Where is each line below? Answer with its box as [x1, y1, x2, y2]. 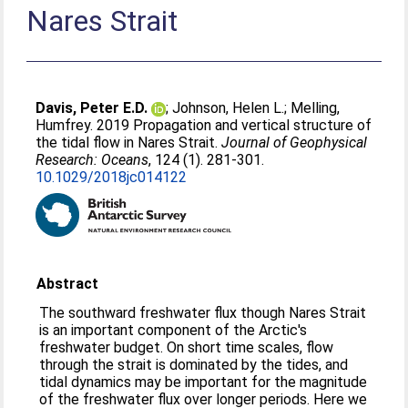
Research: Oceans [36, 151, 149, 168]
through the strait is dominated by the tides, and [39, 356, 349, 373]
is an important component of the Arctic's [39, 321, 308, 339]
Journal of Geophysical [221, 134, 368, 151]
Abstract [36, 275, 99, 292]
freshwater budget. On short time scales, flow [39, 339, 334, 356]
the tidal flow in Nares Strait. [36, 134, 222, 151]
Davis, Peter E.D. [36, 99, 148, 117]
